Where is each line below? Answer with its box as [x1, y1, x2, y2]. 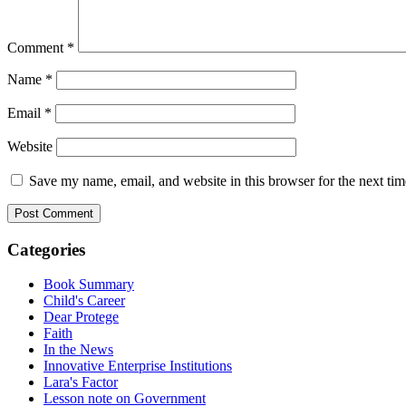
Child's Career [43, 293, 125, 309]
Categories [7, 239, 85, 259]
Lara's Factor [43, 374, 118, 391]
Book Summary [43, 276, 134, 293]
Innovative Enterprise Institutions [43, 358, 232, 374]
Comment [7, 39, 67, 55]
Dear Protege [43, 309, 119, 325]
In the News [43, 342, 113, 358]
